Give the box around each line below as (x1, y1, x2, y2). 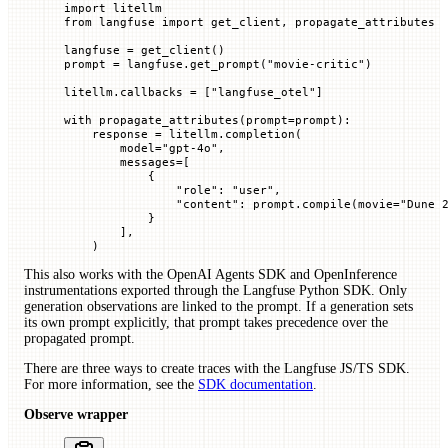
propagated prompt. (24, 330, 135, 346)
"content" (64, 196, 239, 211)
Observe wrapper (24, 406, 128, 422)
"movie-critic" (267, 56, 365, 71)
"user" (232, 182, 274, 197)
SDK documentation (198, 376, 313, 392)
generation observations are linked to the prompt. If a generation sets (24, 298, 413, 314)
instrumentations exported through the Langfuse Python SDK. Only (24, 282, 407, 298)
